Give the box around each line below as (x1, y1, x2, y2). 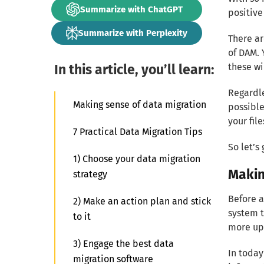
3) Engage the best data (73, 238, 174, 249)
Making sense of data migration (73, 99, 206, 110)
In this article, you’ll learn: (54, 61, 214, 78)
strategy (73, 169, 107, 180)
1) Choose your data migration (73, 153, 200, 164)
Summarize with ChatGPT (80, 4, 183, 15)
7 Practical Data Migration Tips (73, 126, 202, 137)
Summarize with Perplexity (78, 27, 187, 38)
